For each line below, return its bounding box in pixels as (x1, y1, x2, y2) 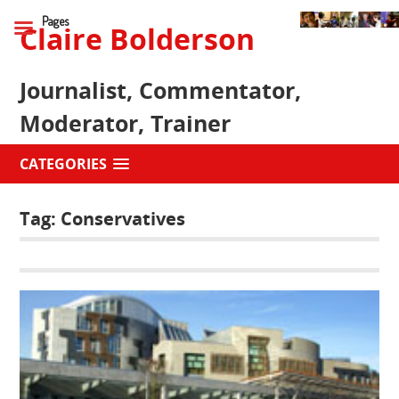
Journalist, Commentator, (20, 75, 302, 105)
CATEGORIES (20, 153, 108, 174)
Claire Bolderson (20, 20, 256, 58)
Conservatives (61, 206, 186, 231)
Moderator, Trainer (20, 108, 232, 138)
